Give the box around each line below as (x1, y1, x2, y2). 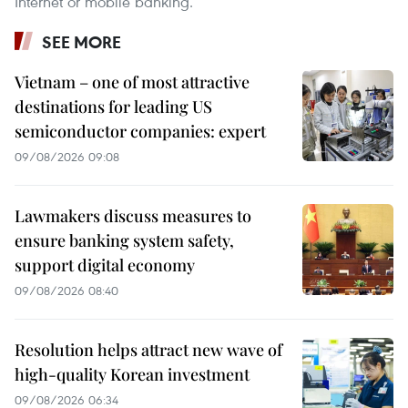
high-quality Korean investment (15, 363, 250, 386)
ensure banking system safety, (15, 229, 234, 252)
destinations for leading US (15, 96, 212, 118)
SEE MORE (42, 31, 121, 54)
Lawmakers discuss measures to (15, 205, 251, 228)
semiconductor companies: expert (15, 120, 266, 143)
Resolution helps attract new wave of (15, 339, 282, 362)
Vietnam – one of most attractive (15, 71, 250, 94)
